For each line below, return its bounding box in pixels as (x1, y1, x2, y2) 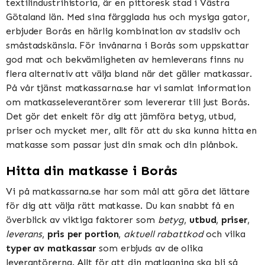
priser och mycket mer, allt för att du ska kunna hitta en (6, 125, 257, 137)
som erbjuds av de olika (96, 243, 203, 254)
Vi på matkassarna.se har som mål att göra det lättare (6, 186, 250, 198)
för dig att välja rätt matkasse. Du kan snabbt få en (6, 200, 234, 212)
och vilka (203, 228, 245, 240)
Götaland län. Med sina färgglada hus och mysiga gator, (6, 11, 250, 23)
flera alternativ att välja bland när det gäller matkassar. (6, 68, 253, 80)
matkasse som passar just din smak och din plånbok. (6, 139, 238, 151)
